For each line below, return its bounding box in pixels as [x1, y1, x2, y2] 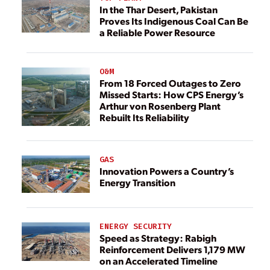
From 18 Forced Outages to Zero [99, 77, 241, 90]
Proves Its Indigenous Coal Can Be [99, 14, 248, 28]
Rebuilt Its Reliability [99, 111, 189, 124]
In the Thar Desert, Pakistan [99, 3, 218, 16]
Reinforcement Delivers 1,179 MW [99, 243, 245, 256]
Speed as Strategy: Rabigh [99, 231, 185, 245]
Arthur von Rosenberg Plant [99, 99, 221, 113]
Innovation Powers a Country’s [99, 165, 234, 178]
